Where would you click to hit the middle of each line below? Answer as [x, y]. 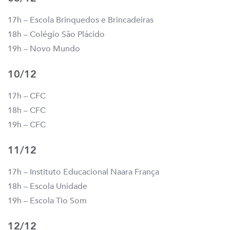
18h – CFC [27, 111]
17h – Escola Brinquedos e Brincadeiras [81, 20]
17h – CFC [27, 96]
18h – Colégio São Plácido [56, 35]
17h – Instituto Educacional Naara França [83, 172]
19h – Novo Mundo [44, 49]
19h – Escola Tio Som [47, 201]
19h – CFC [27, 125]
